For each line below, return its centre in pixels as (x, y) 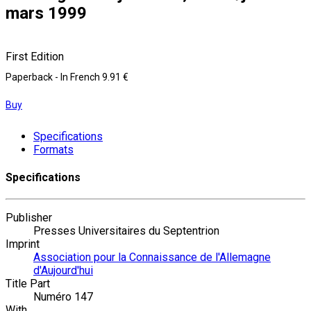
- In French (78, 77)
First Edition (35, 56)
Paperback (30, 77)
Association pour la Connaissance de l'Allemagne (152, 258)
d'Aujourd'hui (63, 271)
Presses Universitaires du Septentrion (126, 231)
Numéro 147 (63, 297)
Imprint (23, 244)
